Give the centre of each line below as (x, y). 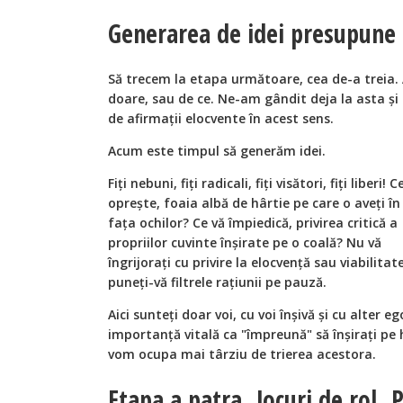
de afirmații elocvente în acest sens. (221, 118)
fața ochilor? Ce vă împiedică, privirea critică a (253, 222)
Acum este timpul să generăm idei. (217, 150)
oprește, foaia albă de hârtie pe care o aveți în (254, 202)
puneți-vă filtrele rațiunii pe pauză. (217, 282)
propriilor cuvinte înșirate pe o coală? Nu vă (245, 242)
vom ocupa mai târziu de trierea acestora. (242, 354)
